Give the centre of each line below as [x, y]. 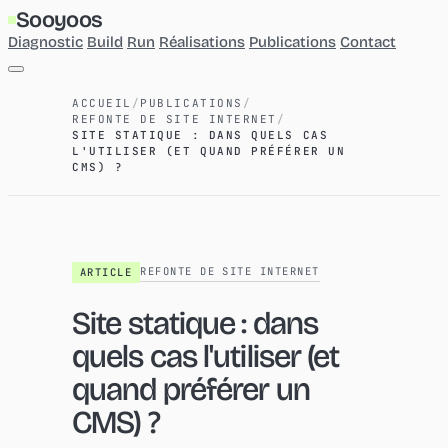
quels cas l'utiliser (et [206, 356]
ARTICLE [106, 272]
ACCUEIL [102, 103]
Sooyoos [59, 20]
